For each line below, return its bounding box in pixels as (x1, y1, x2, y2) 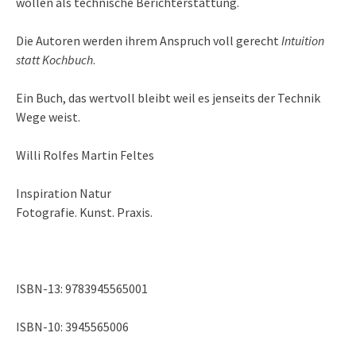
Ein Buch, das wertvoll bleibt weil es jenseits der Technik (16, 89, 320, 106)
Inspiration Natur (16, 184, 111, 201)
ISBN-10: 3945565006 (16, 318, 129, 335)
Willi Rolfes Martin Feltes (16, 146, 154, 163)
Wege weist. (16, 108, 80, 125)
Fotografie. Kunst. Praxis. (16, 203, 153, 220)
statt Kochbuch (16, 51, 93, 68)
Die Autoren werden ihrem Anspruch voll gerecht (16, 32, 281, 48)
